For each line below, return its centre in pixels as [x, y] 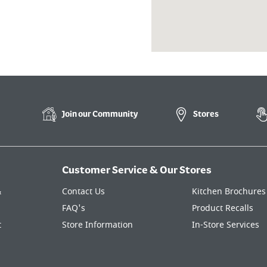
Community [115, 114]
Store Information [97, 225]
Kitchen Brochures [229, 191]
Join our [77, 114]
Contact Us [83, 191]
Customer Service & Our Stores [137, 171]
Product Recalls [223, 208]
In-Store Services [226, 225]
